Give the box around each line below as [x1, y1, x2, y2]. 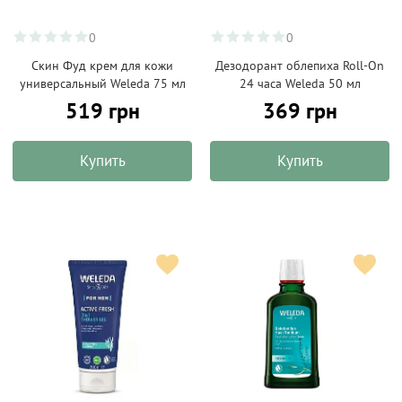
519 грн [65, 97, 140, 125]
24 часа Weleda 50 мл [239, 75, 361, 92]
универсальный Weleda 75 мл [19, 75, 186, 92]
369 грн [262, 97, 337, 125]
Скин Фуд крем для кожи [31, 57, 173, 74]
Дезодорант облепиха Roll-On [215, 57, 384, 74]
